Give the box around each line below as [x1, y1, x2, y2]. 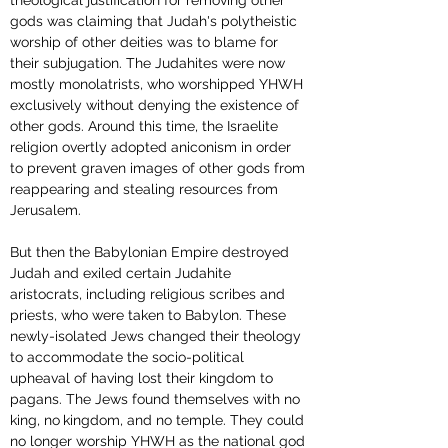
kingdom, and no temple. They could [63, 412, 308, 429]
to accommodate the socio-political [10, 349, 248, 366]
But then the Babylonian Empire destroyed [10, 244, 293, 261]
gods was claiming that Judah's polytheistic [10, 13, 301, 30]
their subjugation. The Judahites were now [10, 55, 289, 72]
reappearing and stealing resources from [10, 181, 282, 198]
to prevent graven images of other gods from [10, 160, 309, 177]
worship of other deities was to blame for [10, 34, 282, 51]
